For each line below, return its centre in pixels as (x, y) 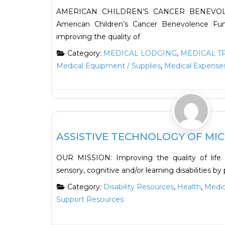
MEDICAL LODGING (140, 53)
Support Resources (90, 200)
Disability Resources (138, 187)
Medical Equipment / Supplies (108, 66)
